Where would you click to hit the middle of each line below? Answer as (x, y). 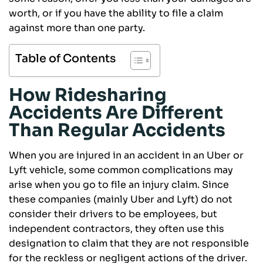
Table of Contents (65, 59)
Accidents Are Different (116, 113)
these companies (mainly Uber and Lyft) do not (121, 200)
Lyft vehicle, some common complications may (121, 170)
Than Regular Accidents (117, 131)
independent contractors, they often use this (117, 229)
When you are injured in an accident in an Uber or (126, 156)
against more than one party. (77, 28)
